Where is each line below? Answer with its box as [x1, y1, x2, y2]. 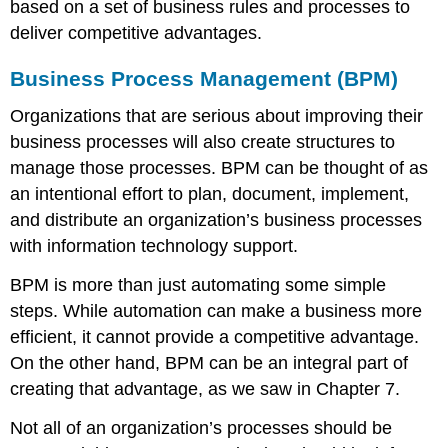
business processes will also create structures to [10, 132, 396, 153]
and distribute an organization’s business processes [10, 210, 423, 231]
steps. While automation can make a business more [10, 301, 423, 322]
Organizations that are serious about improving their [10, 106, 424, 127]
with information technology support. [10, 236, 299, 257]
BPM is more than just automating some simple [10, 275, 387, 296]
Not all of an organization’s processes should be [10, 418, 393, 439]
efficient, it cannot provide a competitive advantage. [10, 327, 420, 348]
